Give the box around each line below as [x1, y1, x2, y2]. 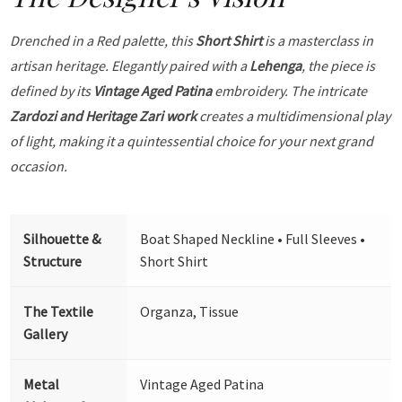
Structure [23, 252, 83, 271]
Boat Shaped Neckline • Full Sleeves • [140, 230, 366, 249]
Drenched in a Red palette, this [10, 31, 197, 50]
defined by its [10, 82, 94, 100]
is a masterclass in [262, 31, 374, 50]
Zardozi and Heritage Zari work [10, 107, 197, 126]
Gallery [23, 325, 68, 344]
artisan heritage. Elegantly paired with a [10, 57, 250, 75]
